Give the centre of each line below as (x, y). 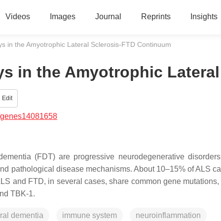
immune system (90, 215)
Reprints (156, 17)
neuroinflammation (168, 215)
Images (62, 17)
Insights (204, 17)
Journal (108, 17)
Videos (18, 17)
